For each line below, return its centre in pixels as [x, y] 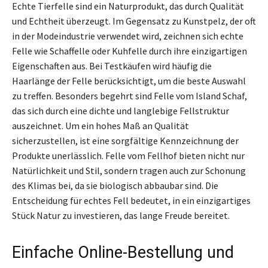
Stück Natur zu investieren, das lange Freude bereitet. [121, 215]
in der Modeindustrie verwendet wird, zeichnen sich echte [128, 36]
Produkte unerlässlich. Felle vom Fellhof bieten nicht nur [128, 155]
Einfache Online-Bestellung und [123, 252]
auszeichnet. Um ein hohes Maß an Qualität [100, 125]
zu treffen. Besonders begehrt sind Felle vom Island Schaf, [130, 95]
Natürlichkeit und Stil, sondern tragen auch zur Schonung [129, 170]
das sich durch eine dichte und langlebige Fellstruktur [121, 110]
